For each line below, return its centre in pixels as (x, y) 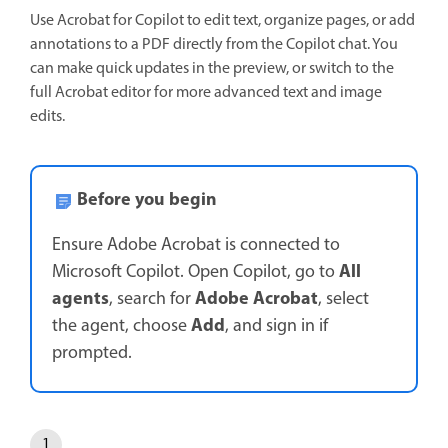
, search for (152, 299)
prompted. (92, 353)
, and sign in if (276, 326)
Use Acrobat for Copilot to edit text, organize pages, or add (222, 21)
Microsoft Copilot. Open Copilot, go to (195, 272)
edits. (49, 117)
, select (343, 299)
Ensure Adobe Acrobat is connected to (196, 245)
